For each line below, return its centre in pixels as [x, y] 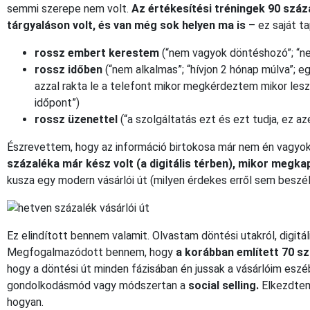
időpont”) [57, 102]
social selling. [225, 285]
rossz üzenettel [76, 119]
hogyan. [25, 302]
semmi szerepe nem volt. [69, 8]
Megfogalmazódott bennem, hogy [91, 252]
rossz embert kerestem [97, 53]
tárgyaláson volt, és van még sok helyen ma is [126, 25]
